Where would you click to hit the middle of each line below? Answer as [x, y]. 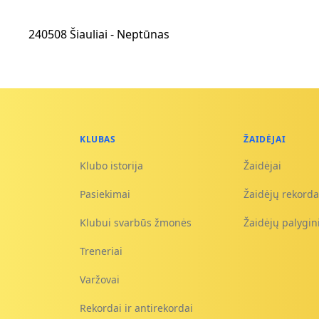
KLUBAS [98, 139]
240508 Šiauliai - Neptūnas [99, 34]
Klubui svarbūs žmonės [136, 223]
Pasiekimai [105, 194]
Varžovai [100, 279]
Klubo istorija [112, 166]
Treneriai [101, 251]
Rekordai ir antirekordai [137, 308]
